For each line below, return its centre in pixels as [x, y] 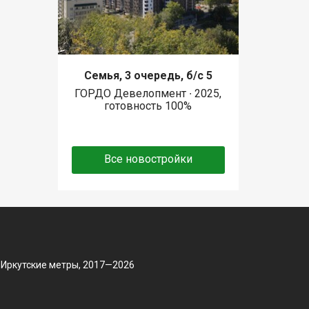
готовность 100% [148, 106]
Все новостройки [148, 159]
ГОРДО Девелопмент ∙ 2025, [148, 94]
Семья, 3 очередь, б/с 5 [148, 76]
